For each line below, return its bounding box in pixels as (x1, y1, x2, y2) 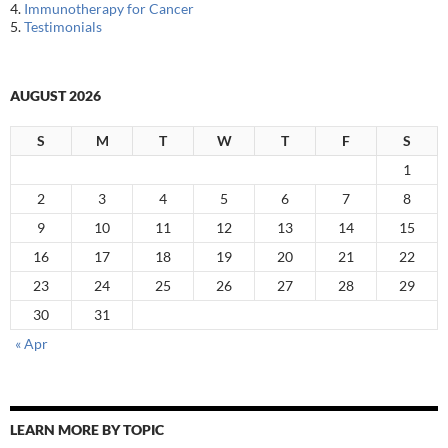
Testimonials (24, 18, 102, 36)
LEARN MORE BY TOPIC (10, 421, 164, 439)
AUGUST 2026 (10, 87, 101, 105)
